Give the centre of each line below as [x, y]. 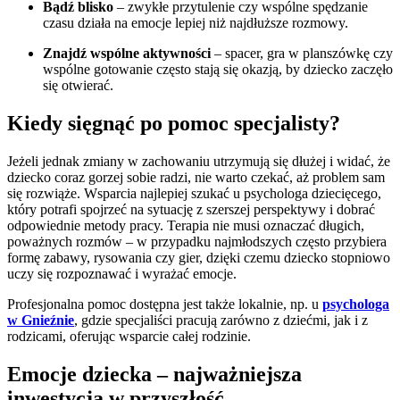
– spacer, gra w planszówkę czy [302, 54]
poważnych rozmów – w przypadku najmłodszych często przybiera [197, 241]
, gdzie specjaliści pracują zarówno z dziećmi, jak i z [221, 320]
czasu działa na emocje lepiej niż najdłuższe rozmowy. [196, 23]
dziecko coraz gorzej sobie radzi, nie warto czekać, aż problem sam [196, 177]
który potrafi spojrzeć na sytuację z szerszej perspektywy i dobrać [191, 209]
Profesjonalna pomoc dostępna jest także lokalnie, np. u [165, 304]
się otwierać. [78, 86]
